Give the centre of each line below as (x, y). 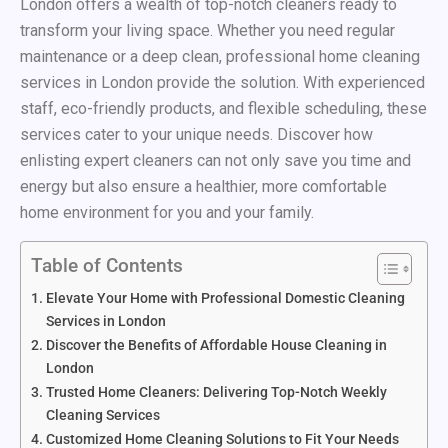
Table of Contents (107, 266)
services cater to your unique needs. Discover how (196, 134)
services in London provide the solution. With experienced (222, 82)
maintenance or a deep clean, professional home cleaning (220, 56)
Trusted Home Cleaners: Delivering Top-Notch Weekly (216, 392)
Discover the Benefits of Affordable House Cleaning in (216, 345)
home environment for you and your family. (167, 212)
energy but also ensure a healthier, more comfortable (203, 186)
